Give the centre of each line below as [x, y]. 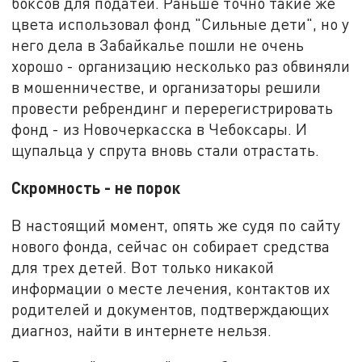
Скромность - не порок [96, 187]
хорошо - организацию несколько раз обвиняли [181, 66]
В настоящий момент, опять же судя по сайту [176, 225]
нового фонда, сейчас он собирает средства [171, 246]
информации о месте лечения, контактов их [171, 288]
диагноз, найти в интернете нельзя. [142, 330]
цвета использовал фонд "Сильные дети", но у [181, 24]
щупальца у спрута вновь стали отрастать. [166, 150]
